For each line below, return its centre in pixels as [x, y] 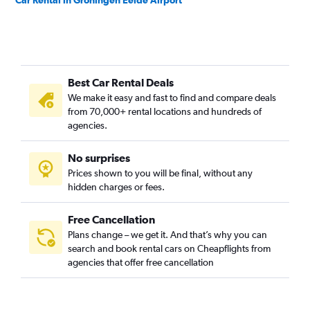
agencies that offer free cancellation [141, 262]
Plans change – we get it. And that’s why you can [167, 235]
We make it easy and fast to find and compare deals [172, 98]
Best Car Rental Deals [121, 82]
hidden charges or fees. [116, 187]
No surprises [99, 158]
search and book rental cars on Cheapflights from [169, 248]
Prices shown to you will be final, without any [160, 173]
